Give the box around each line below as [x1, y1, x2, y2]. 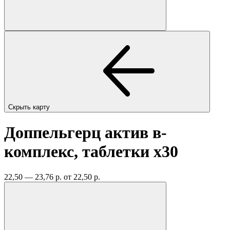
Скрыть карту [8, 103, 52, 111]
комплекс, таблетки [4, 142, 154, 161]
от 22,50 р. [64, 172, 100, 181]
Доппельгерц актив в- [4, 123, 167, 142]
